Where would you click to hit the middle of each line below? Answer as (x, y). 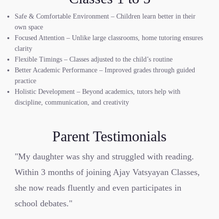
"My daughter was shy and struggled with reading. (104, 156)
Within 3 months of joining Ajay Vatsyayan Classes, (107, 172)
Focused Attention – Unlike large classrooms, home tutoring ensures (109, 38)
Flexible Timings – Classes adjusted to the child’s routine (94, 59)
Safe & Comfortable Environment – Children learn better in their (105, 16)
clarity (23, 48)
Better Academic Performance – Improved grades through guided (105, 70)
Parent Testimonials (109, 136)
